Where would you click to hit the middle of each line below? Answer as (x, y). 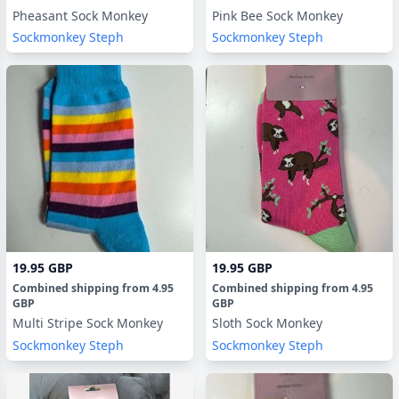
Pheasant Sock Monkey (80, 15)
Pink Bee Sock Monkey (277, 15)
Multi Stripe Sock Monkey (88, 323)
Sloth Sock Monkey (267, 323)
